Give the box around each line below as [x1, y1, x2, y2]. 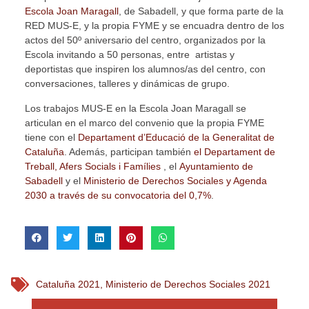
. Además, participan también [63, 146, 194, 157]
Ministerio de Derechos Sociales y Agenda [83, 175, 267, 186]
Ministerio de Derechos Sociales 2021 [105, 278, 270, 290]
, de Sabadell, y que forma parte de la [118, 6, 283, 17]
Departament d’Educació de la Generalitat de [77, 131, 275, 143]
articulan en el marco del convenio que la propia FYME [24, 117, 264, 128]
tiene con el [24, 131, 78, 143]
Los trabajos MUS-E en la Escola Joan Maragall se [24, 102, 246, 114]
